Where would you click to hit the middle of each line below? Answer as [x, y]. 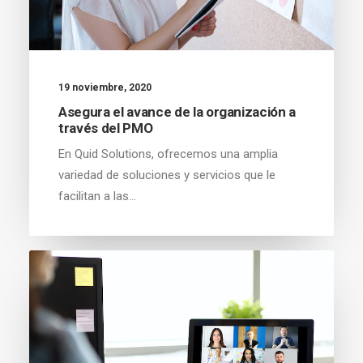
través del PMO [106, 128]
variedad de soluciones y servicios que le [167, 175]
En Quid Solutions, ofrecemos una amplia [168, 154]
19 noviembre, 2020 [105, 87]
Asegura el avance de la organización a [177, 111]
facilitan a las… [97, 196]
